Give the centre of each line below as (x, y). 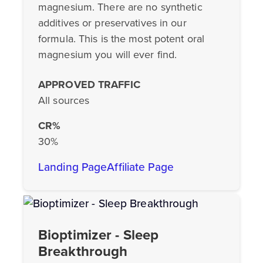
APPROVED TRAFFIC (89, 84)
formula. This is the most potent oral (122, 38)
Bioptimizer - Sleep (99, 235)
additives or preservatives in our (112, 23)
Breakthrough (83, 251)
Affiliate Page (140, 167)
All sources (64, 100)
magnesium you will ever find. (108, 54)
